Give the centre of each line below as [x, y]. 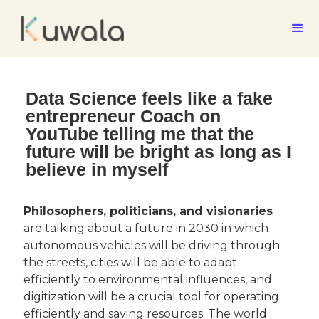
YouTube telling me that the [140, 134]
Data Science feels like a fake [149, 98]
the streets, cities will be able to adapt [132, 262]
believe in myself [97, 169]
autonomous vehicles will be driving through [153, 245]
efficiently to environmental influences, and [149, 279]
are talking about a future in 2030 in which [147, 228]
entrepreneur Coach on [123, 116]
